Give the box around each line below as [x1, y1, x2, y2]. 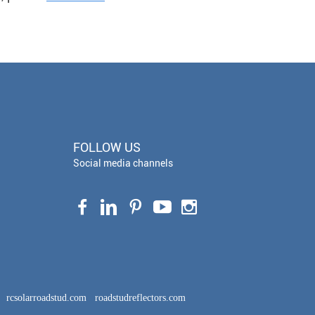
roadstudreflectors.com [95, 292, 186, 304]
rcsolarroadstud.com [6, 292, 87, 304]
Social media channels [73, 157, 174, 169]
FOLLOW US [73, 140, 141, 155]
